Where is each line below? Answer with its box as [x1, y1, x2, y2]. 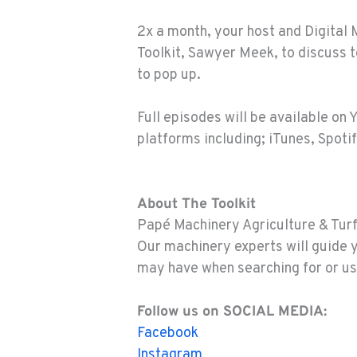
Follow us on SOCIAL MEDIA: [137, 303, 327, 322]
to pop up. [137, 66, 201, 85]
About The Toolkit [137, 195, 256, 214]
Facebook [137, 324, 198, 343]
